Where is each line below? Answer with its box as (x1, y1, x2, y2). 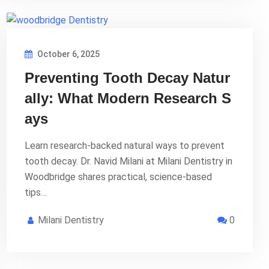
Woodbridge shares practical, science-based (25, 171, 212, 183)
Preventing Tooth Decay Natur (25, 69, 230, 86)
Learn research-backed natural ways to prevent (25, 139, 225, 151)
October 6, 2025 (35, 49, 100, 59)
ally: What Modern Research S (25, 89, 231, 106)
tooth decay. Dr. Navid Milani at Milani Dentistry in (25, 155, 232, 167)
